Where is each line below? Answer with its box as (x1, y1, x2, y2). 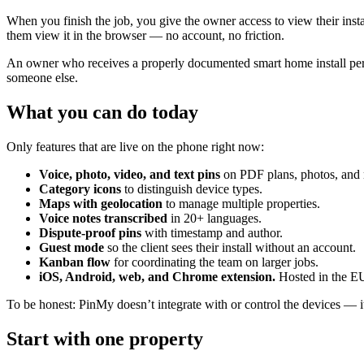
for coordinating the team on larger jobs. (110, 254, 318, 269)
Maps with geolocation (39, 196, 162, 210)
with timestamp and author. (141, 225, 283, 240)
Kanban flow (39, 254, 110, 269)
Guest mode (39, 240, 104, 254)
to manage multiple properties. (162, 196, 320, 210)
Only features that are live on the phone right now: (6, 139, 264, 154)
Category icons (39, 181, 121, 196)
